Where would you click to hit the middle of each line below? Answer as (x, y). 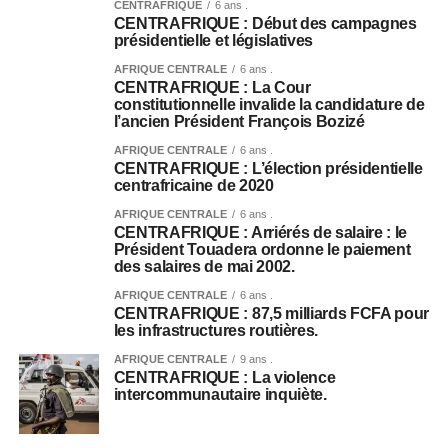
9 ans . (256, 358)
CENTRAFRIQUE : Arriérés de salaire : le (260, 232)
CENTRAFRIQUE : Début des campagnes (265, 23)
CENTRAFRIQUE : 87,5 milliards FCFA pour (271, 313)
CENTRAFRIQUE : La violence (224, 377)
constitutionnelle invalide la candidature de (269, 104)
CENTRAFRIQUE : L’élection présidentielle (268, 168)
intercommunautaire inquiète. (220, 394)
